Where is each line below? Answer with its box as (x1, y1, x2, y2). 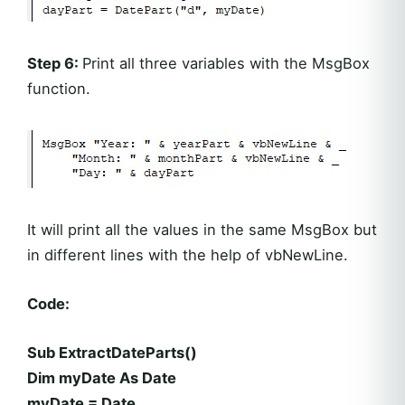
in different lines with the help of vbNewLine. (27, 245, 348, 264)
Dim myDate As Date (27, 368, 176, 387)
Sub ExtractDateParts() (27, 343, 197, 362)
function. (27, 79, 90, 98)
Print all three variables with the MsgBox (82, 53, 370, 72)
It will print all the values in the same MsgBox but (27, 220, 377, 239)
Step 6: (27, 53, 82, 72)
